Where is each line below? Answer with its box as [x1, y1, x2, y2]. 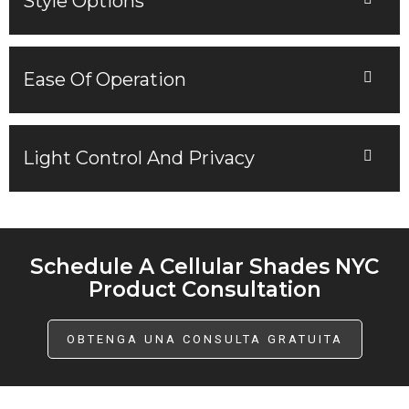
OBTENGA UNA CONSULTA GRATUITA [66, 332, 343, 347]
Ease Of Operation [23, 68, 186, 91]
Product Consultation [88, 277, 321, 303]
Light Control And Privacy [23, 147, 255, 170]
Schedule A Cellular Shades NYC [30, 254, 379, 280]
